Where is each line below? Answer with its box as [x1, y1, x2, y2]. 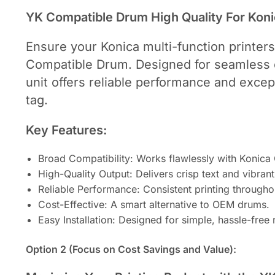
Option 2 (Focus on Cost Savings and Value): [26, 242, 236, 255]
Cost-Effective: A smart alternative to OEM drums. [38, 198, 269, 211]
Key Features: [26, 122, 107, 137]
